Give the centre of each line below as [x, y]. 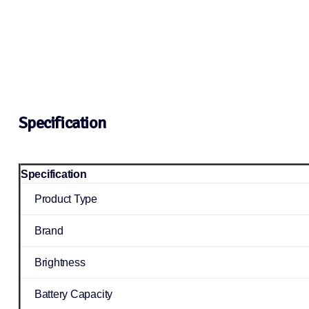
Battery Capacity [73, 295]
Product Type [66, 199]
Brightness [60, 263]
